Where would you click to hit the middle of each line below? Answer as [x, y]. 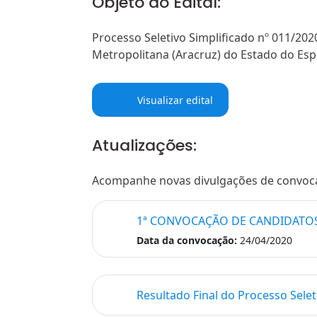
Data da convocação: [187, 241]
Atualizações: [144, 146]
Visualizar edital [173, 100]
